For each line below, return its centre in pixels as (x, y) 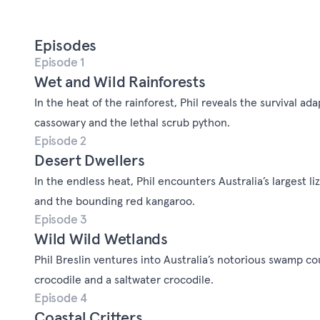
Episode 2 (61, 141)
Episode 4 (61, 298)
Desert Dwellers (90, 160)
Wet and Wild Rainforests (120, 82)
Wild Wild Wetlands (101, 239)
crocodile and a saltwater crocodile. (124, 280)
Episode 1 (60, 62)
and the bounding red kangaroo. (115, 201)
